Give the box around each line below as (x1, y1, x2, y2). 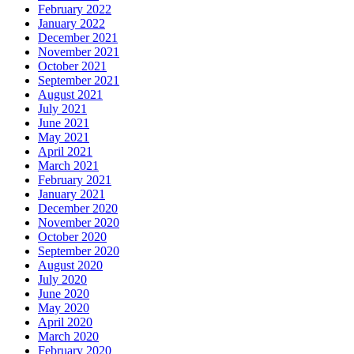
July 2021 (38, 101, 87, 115)
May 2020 (38, 300, 89, 314)
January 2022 (38, 16, 105, 30)
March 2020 (38, 329, 99, 343)
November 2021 (38, 44, 119, 58)
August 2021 (38, 87, 103, 101)
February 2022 (38, 2, 111, 16)
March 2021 (38, 158, 99, 172)
